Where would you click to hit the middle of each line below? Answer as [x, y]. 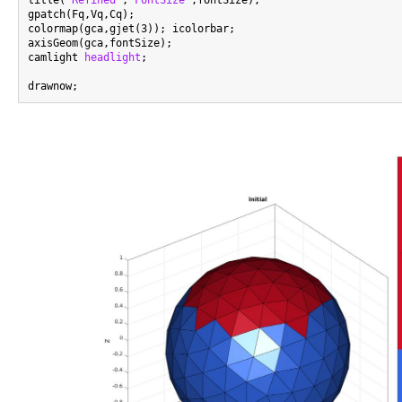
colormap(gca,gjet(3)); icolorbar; [131, 29]
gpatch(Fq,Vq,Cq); [81, 14]
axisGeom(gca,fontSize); [100, 43]
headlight [113, 57]
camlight [56, 57]
